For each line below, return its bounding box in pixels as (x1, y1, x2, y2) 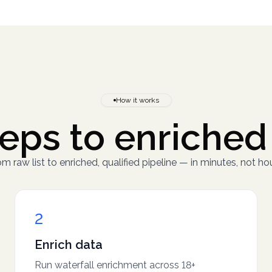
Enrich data (35, 237, 103, 252)
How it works (115, 96, 159, 104)
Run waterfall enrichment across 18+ (35, 259, 195, 271)
